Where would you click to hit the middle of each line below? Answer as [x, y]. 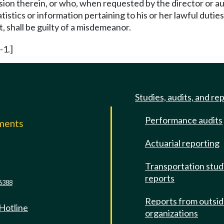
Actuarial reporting [182, 143]
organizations [171, 213]
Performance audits [184, 120]
